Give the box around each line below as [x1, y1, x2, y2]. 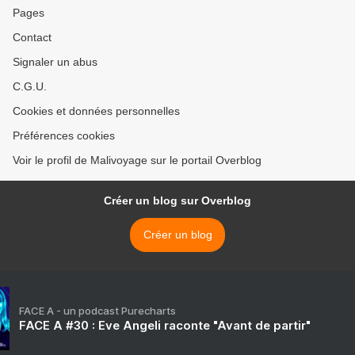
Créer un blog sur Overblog [104, 194, 251, 208]
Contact [13, 31, 52, 44]
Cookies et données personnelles [13, 105, 180, 118]
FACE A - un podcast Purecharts [19, 304, 176, 318]
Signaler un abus [13, 55, 97, 69]
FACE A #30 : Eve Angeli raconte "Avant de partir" [19, 318, 311, 334]
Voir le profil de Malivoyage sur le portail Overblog [13, 154, 261, 167]
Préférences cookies [13, 129, 115, 143]
